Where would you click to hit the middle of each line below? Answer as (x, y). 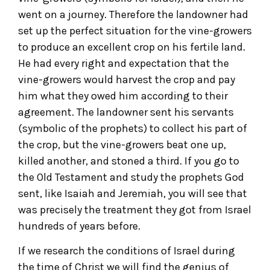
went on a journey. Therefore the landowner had (133, 14)
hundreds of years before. (79, 226)
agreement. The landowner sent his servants (126, 112)
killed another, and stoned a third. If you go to (129, 161)
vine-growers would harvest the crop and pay (127, 79)
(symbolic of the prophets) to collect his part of (133, 128)
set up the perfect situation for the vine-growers (135, 30)
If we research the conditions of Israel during (127, 251)
